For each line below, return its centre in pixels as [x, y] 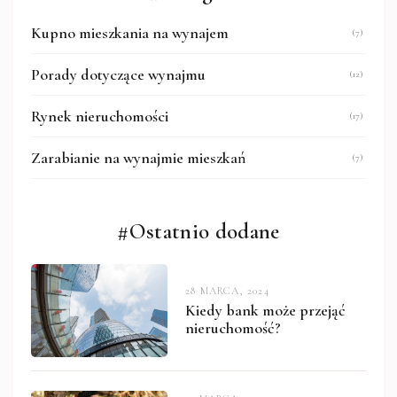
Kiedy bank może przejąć [265, 310]
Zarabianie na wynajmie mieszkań [138, 158]
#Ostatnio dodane [198, 232]
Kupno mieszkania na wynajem [130, 33]
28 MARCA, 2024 [227, 290]
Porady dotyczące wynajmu [118, 75]
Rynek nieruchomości [100, 117]
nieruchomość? [233, 327]
